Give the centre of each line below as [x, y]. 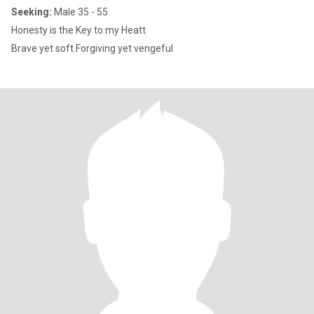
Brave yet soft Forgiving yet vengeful [92, 48]
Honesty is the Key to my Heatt [78, 30]
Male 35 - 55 [80, 12]
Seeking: [32, 12]
